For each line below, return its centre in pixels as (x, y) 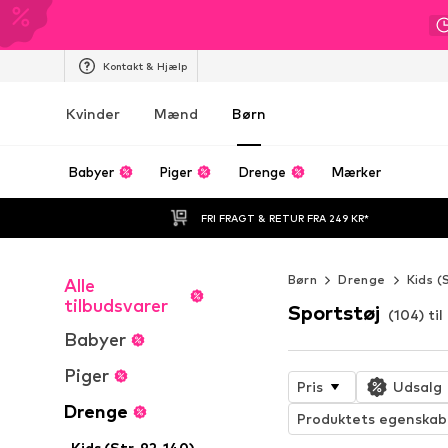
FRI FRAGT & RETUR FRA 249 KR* (285, 217)
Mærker (356, 172)
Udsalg (417, 386)
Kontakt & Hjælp (145, 65)
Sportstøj (333, 312)
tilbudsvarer (116, 305)
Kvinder (93, 113)
